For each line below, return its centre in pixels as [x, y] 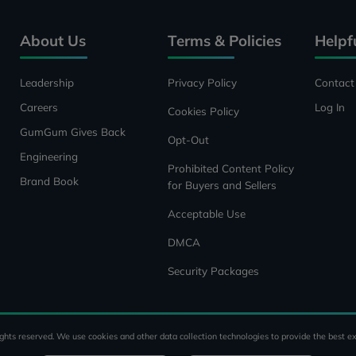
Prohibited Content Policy [230, 168]
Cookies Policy [203, 110]
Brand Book [50, 180]
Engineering [49, 156]
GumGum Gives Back [73, 131]
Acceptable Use [206, 213]
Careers [39, 106]
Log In [330, 106]
